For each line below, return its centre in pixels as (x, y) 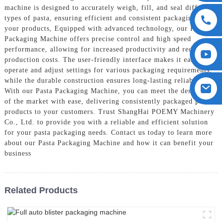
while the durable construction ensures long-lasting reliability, (107, 80)
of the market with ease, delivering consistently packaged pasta (108, 101)
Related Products (41, 190)
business (18, 153)
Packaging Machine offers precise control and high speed (98, 39)
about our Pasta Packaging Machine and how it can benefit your (109, 143)
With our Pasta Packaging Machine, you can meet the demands (106, 91)
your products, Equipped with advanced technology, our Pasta (106, 28)
